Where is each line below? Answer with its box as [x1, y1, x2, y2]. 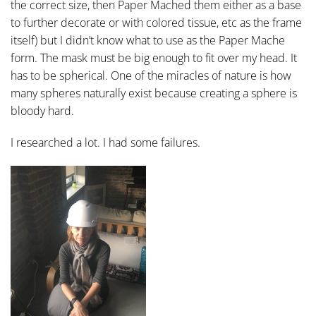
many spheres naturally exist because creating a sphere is [11, 85, 297, 101]
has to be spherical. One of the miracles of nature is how [11, 68, 291, 83]
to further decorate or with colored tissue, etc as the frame [11, 15, 302, 30]
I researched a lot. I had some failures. [11, 135, 200, 150]
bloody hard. [11, 103, 74, 119]
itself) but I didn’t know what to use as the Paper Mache [11, 32, 285, 48]
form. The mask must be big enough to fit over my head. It [11, 50, 297, 66]
